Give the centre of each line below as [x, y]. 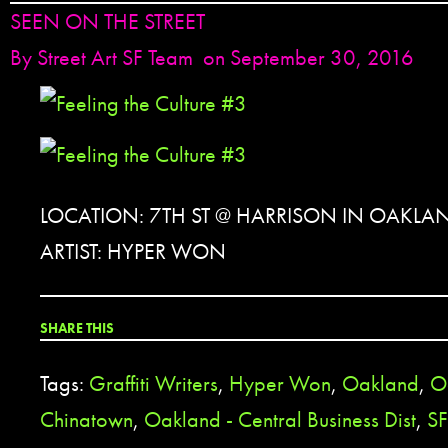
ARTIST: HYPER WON [133, 251]
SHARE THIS [77, 328]
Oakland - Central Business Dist [280, 419]
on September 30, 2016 [308, 57]
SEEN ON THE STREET [107, 21]
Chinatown [86, 419]
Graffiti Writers [153, 383]
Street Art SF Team [115, 57]
